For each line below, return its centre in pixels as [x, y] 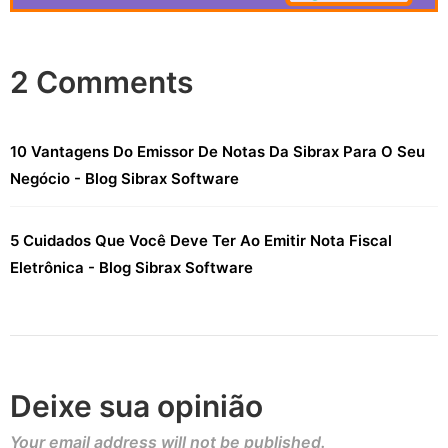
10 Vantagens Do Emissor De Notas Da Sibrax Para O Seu [217, 151]
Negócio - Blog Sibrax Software [124, 178]
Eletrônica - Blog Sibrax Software [131, 267]
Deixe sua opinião [136, 405]
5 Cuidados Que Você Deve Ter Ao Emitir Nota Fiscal [201, 240]
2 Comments [101, 81]
